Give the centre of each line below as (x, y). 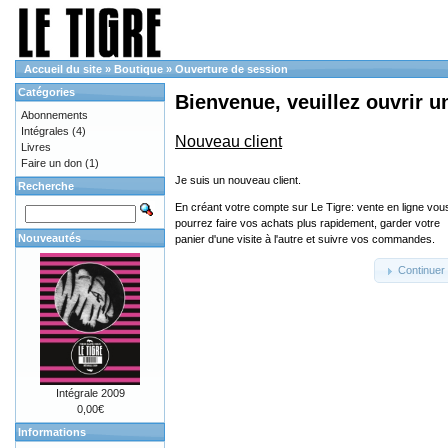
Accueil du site (63, 69)
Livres (36, 147)
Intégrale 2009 (90, 393)
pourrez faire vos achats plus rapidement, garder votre (307, 222)
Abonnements (54, 115)
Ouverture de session (231, 69)
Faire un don (51, 163)
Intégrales (45, 131)
